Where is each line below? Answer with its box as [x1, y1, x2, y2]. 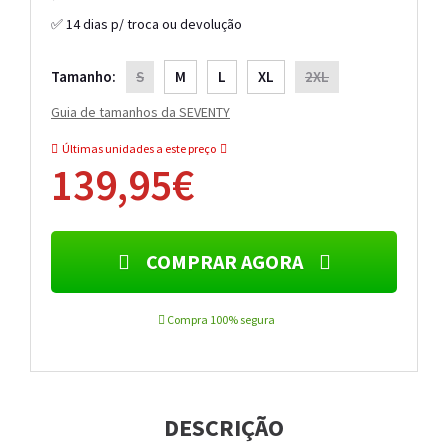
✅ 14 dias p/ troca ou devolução [51, 15, 242, 34]
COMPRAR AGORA [129, 249, 319, 275]
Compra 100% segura [165, 312, 275, 328]
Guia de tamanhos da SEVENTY [51, 103, 230, 122]
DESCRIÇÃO [164, 412, 284, 444]
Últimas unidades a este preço [58, 141, 220, 157]
